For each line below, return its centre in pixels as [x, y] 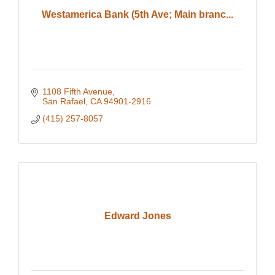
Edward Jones [137, 216]
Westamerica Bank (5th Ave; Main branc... [137, 15]
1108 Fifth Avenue [77, 92]
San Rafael [64, 102]
